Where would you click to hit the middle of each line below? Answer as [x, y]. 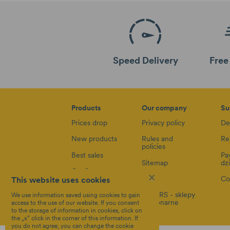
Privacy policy [163, 123]
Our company [164, 108]
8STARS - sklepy [168, 194]
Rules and [157, 139]
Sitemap [155, 162]
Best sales [87, 155]
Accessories [90, 187]
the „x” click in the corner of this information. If [75, 218]
